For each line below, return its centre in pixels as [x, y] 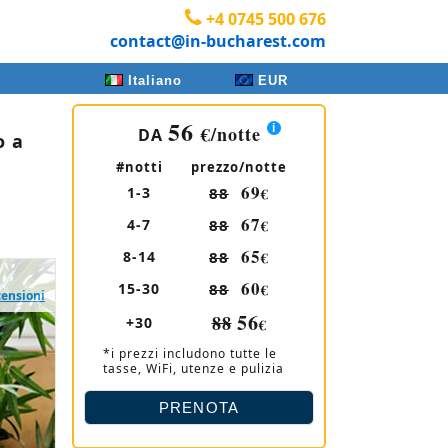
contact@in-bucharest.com [218, 41]
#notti [139, 167]
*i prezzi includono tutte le [190, 353]
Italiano [154, 80]
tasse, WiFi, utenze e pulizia [193, 368]
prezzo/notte [239, 167]
